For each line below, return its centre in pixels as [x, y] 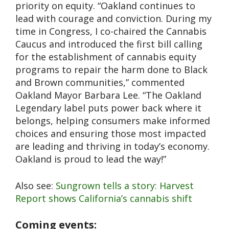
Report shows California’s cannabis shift [104, 198]
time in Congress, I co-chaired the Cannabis [111, 31]
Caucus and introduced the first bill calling [109, 44]
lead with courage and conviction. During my [113, 18]
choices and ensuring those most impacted [111, 133]
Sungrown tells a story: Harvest [125, 185]
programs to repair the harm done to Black [111, 69]
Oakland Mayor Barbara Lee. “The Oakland [108, 95]
